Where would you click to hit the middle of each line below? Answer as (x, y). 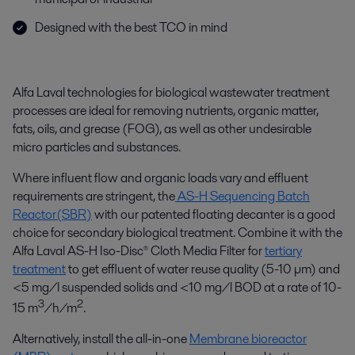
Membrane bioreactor (248, 339)
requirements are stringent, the (94, 196)
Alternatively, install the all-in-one (101, 339)
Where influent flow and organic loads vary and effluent (160, 178)
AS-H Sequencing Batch (242, 196)
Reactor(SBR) (52, 214)
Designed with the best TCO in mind (131, 27)
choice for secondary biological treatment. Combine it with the (177, 233)
